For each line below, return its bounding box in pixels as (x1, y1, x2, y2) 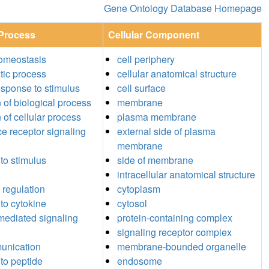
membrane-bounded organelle (117, 239, 246, 253)
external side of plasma (117, 124, 216, 138)
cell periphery (117, 52, 175, 66)
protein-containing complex (117, 210, 232, 225)
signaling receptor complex (117, 225, 232, 239)
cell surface (117, 80, 166, 95)
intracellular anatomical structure (117, 167, 255, 181)
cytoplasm (117, 181, 160, 196)
